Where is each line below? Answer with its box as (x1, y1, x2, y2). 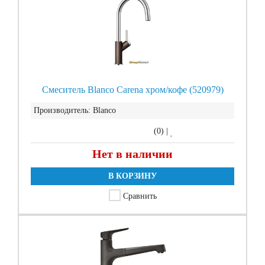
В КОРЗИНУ (108, 172, 157, 180)
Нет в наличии (92, 147, 173, 160)
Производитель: (34, 106, 91, 115)
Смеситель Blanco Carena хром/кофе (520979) (41, 85, 224, 95)
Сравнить (122, 192, 157, 201)
